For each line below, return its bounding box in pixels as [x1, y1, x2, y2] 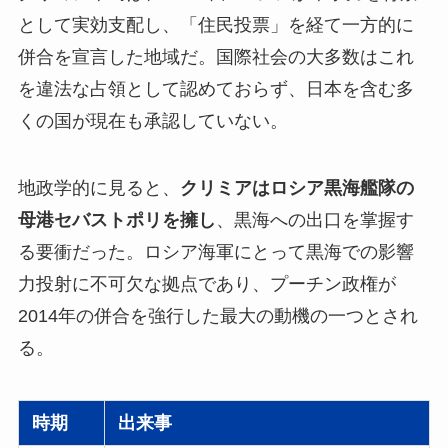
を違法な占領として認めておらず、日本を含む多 [17, 78, 414, 99]
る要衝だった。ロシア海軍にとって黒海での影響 [17, 242, 414, 263]
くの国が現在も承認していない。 [17, 110, 288, 131]
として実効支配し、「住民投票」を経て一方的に [17, 14, 414, 35]
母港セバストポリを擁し [17, 210, 216, 231]
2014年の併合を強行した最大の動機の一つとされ [17, 306, 418, 327]
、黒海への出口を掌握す [215, 210, 414, 231]
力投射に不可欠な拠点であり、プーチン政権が [17, 274, 396, 295]
